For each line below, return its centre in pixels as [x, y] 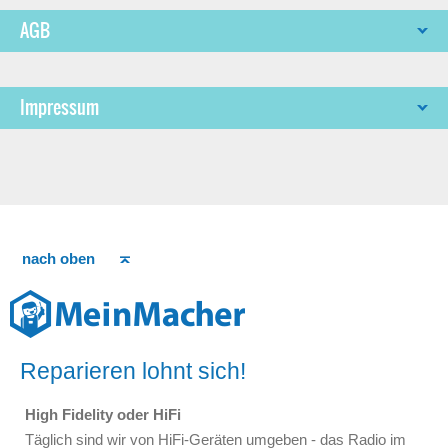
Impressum [59, 107]
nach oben [58, 258]
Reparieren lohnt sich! [133, 371]
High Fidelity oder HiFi [103, 414]
